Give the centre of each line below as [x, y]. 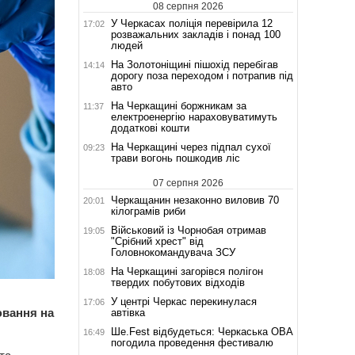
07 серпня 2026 [188, 183]
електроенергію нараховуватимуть [194, 116]
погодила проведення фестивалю [192, 342]
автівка [128, 312]
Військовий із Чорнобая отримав [188, 230]
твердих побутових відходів [177, 282]
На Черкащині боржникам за [178, 105]
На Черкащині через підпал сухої [191, 147]
